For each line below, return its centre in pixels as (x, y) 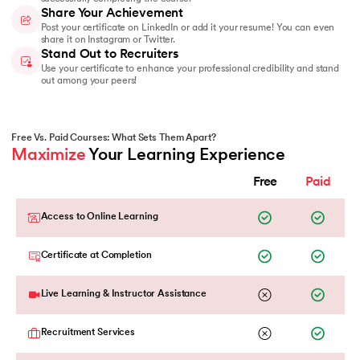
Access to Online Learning (99, 217)
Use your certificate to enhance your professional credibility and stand (190, 69)
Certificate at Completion (96, 255)
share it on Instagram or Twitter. (108, 40)
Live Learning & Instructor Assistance (123, 294)
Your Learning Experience (186, 155)
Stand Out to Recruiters (109, 54)
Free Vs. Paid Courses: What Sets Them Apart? (114, 138)
